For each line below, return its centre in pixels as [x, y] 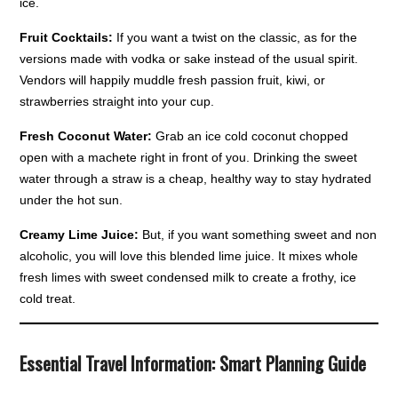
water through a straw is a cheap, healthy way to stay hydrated [196, 179]
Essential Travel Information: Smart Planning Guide [193, 363]
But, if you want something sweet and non [258, 235]
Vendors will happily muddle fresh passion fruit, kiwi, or [173, 80]
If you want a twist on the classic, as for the [235, 38]
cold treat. [48, 299]
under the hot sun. [72, 200]
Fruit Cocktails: [67, 38]
